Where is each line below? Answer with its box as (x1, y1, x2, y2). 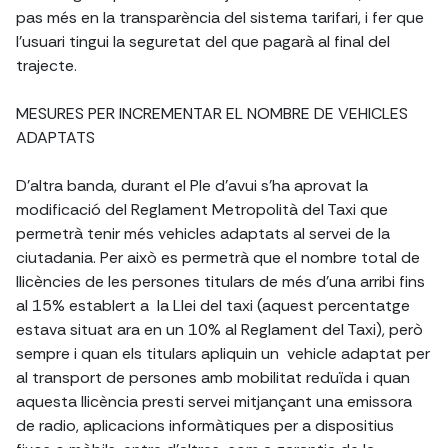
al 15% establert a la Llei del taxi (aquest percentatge (16, 295, 410, 317)
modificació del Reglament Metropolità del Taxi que (16, 199, 388, 221)
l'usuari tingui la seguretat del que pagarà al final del (16, 31, 390, 53)
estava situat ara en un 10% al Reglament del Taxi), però (16, 319, 423, 341)
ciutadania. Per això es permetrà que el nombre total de (16, 247, 420, 269)
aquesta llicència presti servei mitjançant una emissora (16, 391, 412, 413)
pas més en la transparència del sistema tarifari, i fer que (16, 7, 424, 29)
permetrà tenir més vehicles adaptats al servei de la (16, 223, 390, 245)
